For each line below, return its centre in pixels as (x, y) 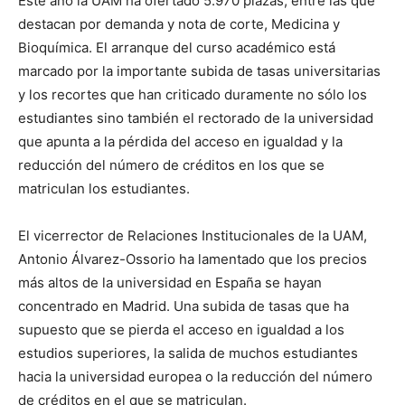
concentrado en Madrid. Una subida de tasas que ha (184, 306)
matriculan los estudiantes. (104, 188)
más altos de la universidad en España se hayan (170, 282)
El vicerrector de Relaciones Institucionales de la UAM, (193, 235)
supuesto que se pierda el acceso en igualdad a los (181, 329)
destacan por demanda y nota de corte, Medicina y (179, 24)
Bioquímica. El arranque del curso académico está (177, 47)
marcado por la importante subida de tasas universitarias (199, 71)
